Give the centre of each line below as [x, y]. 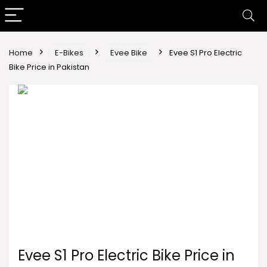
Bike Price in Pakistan [49, 67]
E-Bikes [69, 53]
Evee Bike [129, 53]
